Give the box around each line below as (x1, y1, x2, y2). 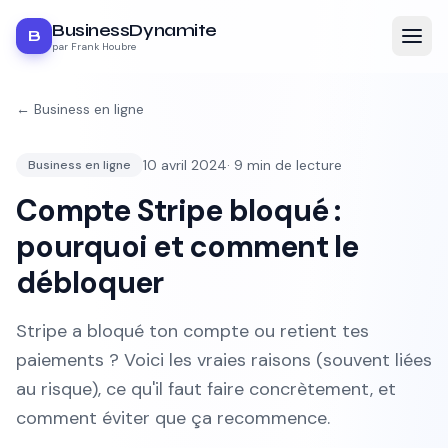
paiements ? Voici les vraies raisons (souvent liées (16, 348, 432, 372)
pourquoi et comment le (16, 227, 359, 266)
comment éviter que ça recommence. (16, 406, 330, 430)
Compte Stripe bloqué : (16, 191, 341, 230)
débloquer (16, 263, 164, 302)
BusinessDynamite (52, 19, 217, 41)
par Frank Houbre (52, 40, 136, 53)
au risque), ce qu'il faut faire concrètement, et (16, 377, 396, 401)
